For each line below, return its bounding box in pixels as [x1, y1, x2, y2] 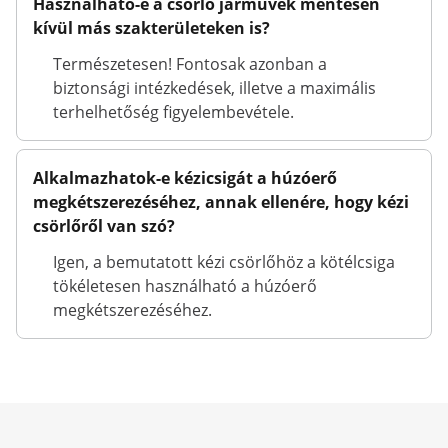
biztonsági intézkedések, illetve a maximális [53, 77, 376, 99]
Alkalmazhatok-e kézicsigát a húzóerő [33, 167, 337, 189]
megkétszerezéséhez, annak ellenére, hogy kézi [33, 191, 409, 213]
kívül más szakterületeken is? [33, 17, 270, 39]
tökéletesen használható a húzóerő [53, 275, 317, 297]
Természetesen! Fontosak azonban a [53, 53, 327, 75]
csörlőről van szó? [33, 215, 175, 237]
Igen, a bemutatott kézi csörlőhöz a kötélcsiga [53, 251, 395, 273]
